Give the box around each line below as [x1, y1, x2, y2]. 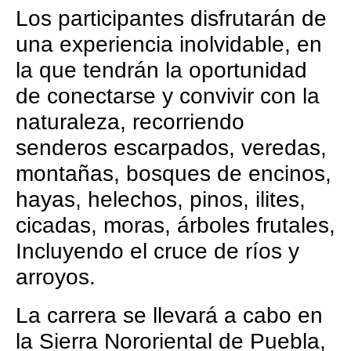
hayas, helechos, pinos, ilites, [16, 187, 306, 212]
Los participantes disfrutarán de [16, 6, 327, 31]
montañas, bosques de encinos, [16, 161, 331, 186]
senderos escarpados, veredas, [16, 136, 327, 161]
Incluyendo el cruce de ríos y [16, 239, 299, 264]
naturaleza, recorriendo [16, 110, 244, 135]
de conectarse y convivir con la [16, 84, 320, 109]
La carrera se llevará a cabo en [16, 303, 323, 328]
